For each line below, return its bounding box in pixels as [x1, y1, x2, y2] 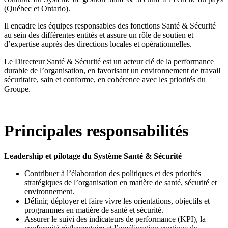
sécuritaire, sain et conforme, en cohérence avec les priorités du [4, 75, 206, 84]
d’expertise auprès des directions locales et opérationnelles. [4, 39, 192, 48]
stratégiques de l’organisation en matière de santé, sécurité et [24, 178, 217, 187]
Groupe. [4, 84, 31, 93]
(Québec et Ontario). [4, 4, 70, 13]
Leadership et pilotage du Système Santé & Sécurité [4, 151, 182, 160]
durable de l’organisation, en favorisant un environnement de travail [4, 66, 220, 75]
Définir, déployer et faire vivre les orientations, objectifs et [24, 196, 210, 205]
